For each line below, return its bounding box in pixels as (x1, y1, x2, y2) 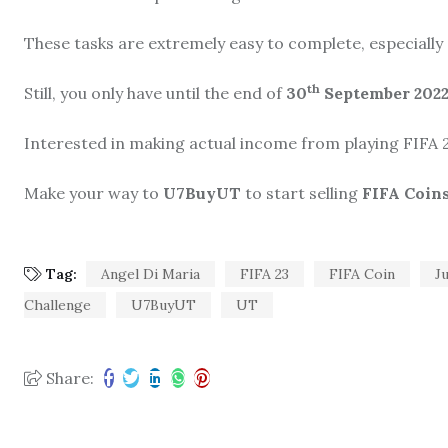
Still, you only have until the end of (24, 82, 286, 103)
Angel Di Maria (101, 264, 200, 283)
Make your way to (24, 182, 163, 203)
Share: (42, 367, 94, 388)
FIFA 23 (240, 264, 289, 283)
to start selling (241, 182, 362, 203)
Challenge (24, 295, 91, 314)
